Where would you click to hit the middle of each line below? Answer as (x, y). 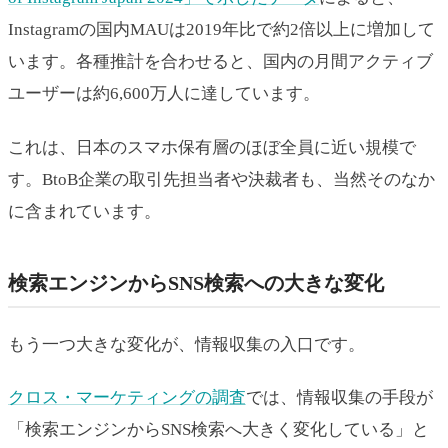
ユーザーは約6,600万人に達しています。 (164, 94)
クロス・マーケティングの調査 (127, 398)
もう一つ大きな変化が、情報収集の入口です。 (186, 344)
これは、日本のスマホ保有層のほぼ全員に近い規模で (212, 147)
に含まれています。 (84, 211)
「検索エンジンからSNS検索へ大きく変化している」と (218, 430)
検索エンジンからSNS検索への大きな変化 (196, 282)
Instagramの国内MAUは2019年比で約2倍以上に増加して (221, 30)
